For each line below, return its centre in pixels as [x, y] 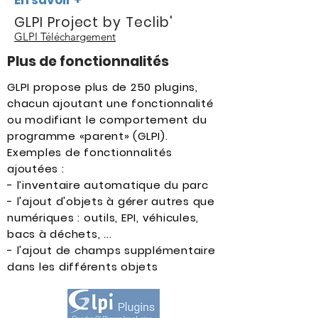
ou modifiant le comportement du [107, 120]
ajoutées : [36, 169]
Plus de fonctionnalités [88, 61]
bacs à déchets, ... [63, 234]
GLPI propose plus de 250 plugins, [103, 87]
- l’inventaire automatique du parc [108, 185]
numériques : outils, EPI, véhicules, [103, 218]
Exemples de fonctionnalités [90, 152]
